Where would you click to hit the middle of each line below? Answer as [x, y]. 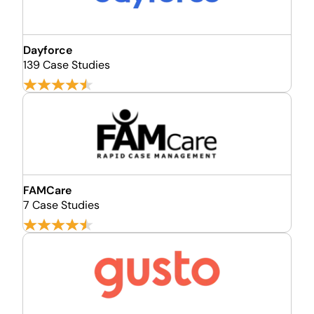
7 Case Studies [61, 205]
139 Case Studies [67, 65]
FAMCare [47, 190]
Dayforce [48, 50]
